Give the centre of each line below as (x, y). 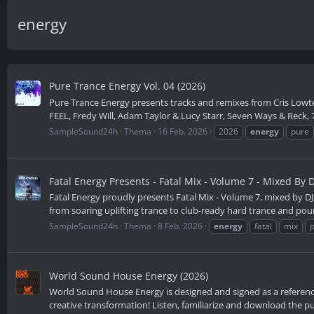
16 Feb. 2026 (183, 131)
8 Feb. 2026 (180, 226)
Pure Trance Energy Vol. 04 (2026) (127, 86)
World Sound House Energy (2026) (129, 275)
